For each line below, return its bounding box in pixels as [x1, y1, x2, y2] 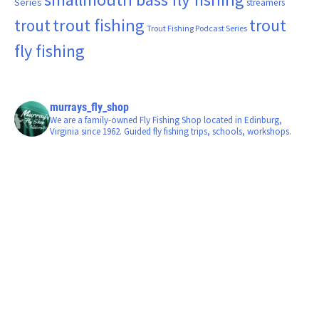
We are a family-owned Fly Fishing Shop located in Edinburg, [50, 113, 282, 126]
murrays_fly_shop [50, 100, 129, 114]
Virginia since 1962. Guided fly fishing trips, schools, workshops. [50, 125, 291, 137]
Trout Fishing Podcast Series [147, 22, 247, 33]
